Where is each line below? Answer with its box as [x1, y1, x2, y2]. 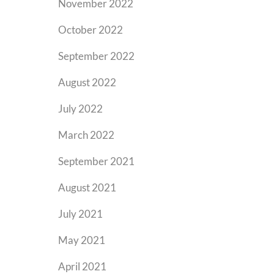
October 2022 [58, 23, 123, 36]
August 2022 [58, 76, 116, 89]
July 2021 [58, 207, 103, 220]
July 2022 [58, 102, 103, 115]
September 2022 [58, 50, 135, 62]
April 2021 [58, 260, 106, 273]
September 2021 [58, 155, 135, 168]
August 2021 [58, 181, 116, 194]
